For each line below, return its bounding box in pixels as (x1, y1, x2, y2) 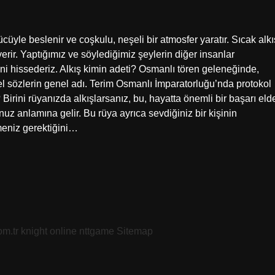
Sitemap (117, 226, 153, 236)
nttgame (79, 226, 114, 236)
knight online (21, 226, 77, 236)
